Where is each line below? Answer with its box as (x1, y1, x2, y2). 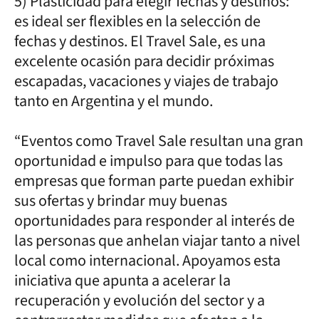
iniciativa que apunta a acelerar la (14, 268, 231, 292)
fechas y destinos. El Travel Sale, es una (14, 29, 266, 53)
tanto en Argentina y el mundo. (14, 89, 213, 113)
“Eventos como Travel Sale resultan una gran (14, 129, 303, 152)
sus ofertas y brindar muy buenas (14, 189, 227, 212)
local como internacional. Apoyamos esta (14, 249, 281, 272)
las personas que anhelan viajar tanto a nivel (14, 229, 300, 252)
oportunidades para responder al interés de (14, 209, 295, 232)
